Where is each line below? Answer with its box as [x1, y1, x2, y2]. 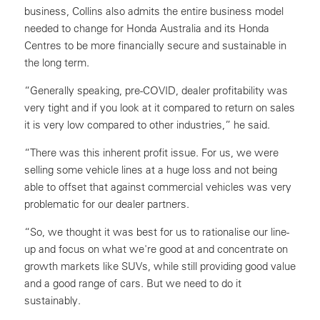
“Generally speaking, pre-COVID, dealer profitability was [24, 83, 288, 97]
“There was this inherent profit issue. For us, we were [24, 145, 279, 159]
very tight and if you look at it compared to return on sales [24, 100, 295, 114]
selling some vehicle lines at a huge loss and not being [24, 162, 277, 176]
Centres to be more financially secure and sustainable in [24, 38, 286, 52]
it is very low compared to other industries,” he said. [24, 117, 270, 131]
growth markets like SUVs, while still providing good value [24, 259, 296, 273]
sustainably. [24, 293, 81, 307]
